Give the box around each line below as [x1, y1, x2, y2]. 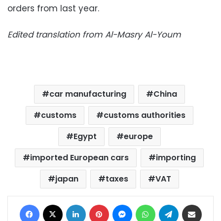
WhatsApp [154, 199, 188, 209]
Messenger [131, 199, 168, 209]
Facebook [38, 199, 72, 209]
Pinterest [108, 199, 137, 209]
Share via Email [201, 199, 219, 209]
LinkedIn [85, 199, 111, 209]
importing [156, 151, 196, 163]
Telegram [178, 199, 210, 209]
